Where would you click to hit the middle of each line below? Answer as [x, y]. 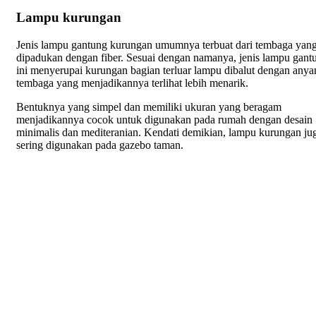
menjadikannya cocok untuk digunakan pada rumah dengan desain [164, 119]
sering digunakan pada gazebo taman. [100, 145]
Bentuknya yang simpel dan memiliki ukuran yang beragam [149, 107]
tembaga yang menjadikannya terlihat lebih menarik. [132, 83]
